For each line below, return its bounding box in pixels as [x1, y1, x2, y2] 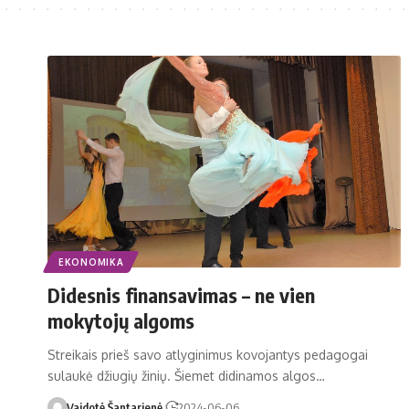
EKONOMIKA [58, 256, 124, 267]
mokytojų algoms [47, 307, 194, 333]
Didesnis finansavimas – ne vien [47, 281, 315, 308]
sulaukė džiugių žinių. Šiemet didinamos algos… [47, 367, 325, 383]
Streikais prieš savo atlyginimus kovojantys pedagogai [47, 346, 368, 362]
